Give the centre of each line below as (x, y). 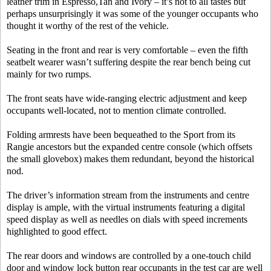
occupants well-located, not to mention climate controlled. (116, 110)
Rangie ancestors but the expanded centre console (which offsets (129, 147)
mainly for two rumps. (49, 74)
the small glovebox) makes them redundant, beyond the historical (130, 159)
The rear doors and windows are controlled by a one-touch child (129, 256)
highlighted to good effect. (57, 231)
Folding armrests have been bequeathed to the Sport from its (121, 135)
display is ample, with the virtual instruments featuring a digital (126, 207)
